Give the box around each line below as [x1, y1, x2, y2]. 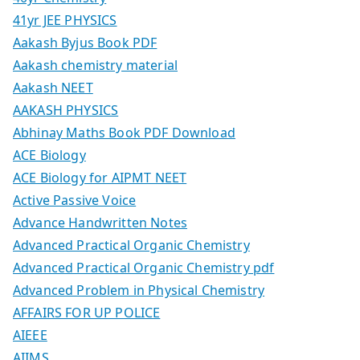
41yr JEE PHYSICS [13, 10, 117, 29]
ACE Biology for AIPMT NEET [13, 168, 187, 186]
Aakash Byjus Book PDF [13, 33, 157, 51]
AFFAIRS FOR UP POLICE [13, 303, 161, 321]
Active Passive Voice [13, 190, 137, 209]
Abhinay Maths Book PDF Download [13, 123, 235, 141]
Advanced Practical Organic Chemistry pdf [13, 258, 275, 276]
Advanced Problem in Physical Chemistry [13, 280, 265, 299]
